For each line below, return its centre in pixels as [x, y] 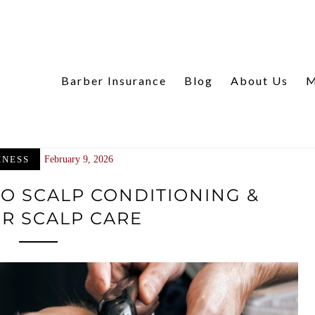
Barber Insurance [114, 81]
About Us [259, 81]
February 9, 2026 [78, 159]
